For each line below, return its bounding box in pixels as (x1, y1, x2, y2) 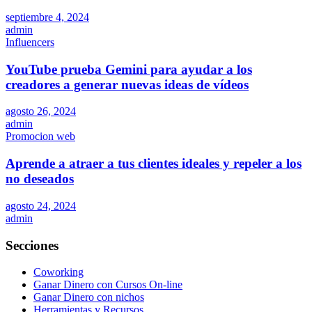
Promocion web (6, 130, 75, 143)
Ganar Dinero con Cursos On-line (33, 279, 182, 291)
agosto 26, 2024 (6, 105, 76, 118)
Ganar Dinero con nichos (33, 291, 144, 304)
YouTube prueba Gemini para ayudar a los (6, 61, 252, 77)
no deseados (6, 171, 74, 187)
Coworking (33, 266, 84, 279)
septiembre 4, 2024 (6, 11, 89, 24)
